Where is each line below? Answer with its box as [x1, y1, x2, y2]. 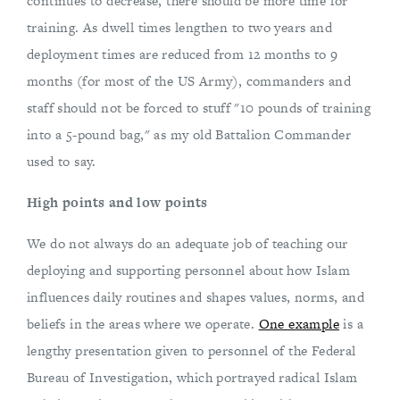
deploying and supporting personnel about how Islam [27, 261, 350, 279]
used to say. [27, 152, 96, 171]
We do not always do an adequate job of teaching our [27, 234, 348, 253]
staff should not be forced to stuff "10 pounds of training [27, 98, 371, 117]
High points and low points [27, 193, 208, 212]
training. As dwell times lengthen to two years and [27, 18, 332, 37]
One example [258, 314, 340, 333]
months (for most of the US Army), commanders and [27, 71, 352, 90]
